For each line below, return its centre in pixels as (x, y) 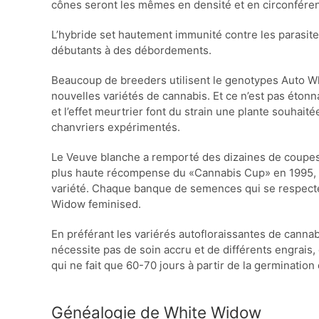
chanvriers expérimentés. (116, 127)
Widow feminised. (96, 204)
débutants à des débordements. (131, 50)
